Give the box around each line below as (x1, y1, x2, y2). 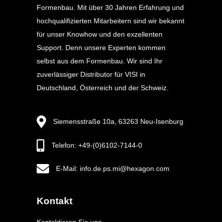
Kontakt (37, 196, 72, 207)
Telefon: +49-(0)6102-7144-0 (52, 141, 142, 149)
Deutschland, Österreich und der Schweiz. (37, 84, 168, 92)
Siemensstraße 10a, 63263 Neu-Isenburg (53, 117, 183, 125)
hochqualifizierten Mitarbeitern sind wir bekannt (37, 17, 184, 25)
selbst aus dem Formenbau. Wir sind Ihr (37, 57, 163, 65)
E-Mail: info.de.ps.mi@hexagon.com (56, 165, 169, 173)
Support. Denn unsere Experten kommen (37, 44, 166, 52)
